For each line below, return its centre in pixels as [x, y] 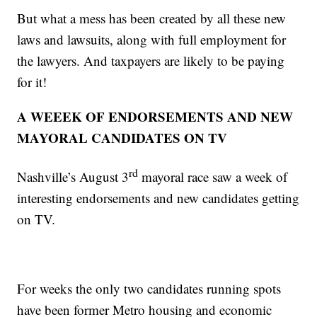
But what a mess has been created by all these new [152, 18]
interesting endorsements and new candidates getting [158, 198]
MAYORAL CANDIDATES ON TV [122, 137]
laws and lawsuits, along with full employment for [152, 39]
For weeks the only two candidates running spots [149, 289]
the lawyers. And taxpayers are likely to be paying [151, 60]
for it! [32, 81]
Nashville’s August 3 [73, 177]
